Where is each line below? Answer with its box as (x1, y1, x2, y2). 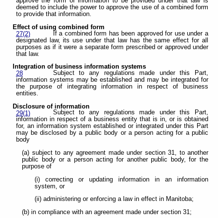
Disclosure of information (13, 103, 90, 110)
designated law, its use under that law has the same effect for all (16, 36, 208, 44)
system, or (34, 182, 65, 190)
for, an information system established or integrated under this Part (16, 123, 208, 130)
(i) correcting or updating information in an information (34, 176, 208, 183)
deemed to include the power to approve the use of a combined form (16, 4, 208, 11)
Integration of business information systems (13, 63, 146, 71)
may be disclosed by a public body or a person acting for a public (16, 129, 208, 137)
